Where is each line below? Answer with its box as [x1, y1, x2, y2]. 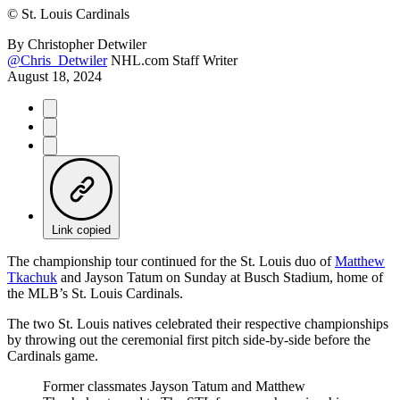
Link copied [52, 222, 111, 237]
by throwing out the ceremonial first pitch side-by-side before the [7, 331, 371, 347]
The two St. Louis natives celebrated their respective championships [7, 315, 388, 331]
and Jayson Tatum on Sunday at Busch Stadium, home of [57, 269, 383, 285]
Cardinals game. [7, 347, 98, 363]
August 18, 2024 [7, 68, 102, 84]
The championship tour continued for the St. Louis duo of [7, 253, 335, 269]
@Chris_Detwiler [7, 52, 107, 68]
